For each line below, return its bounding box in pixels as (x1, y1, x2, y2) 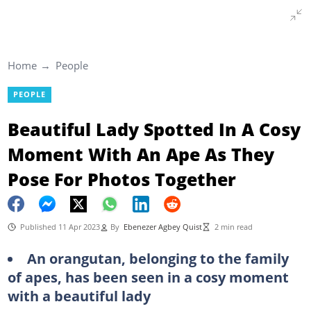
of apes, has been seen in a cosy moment (7, 267, 289, 287)
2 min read (214, 221, 253, 232)
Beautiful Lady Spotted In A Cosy (7, 117, 301, 141)
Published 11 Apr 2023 (19, 221, 100, 232)
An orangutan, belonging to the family (26, 248, 289, 268)
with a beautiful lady (7, 285, 151, 305)
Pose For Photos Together (7, 167, 236, 191)
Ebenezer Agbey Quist (123, 221, 202, 232)
